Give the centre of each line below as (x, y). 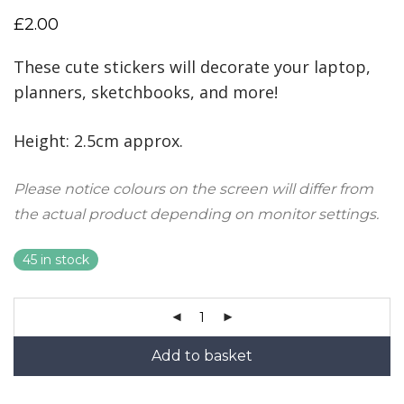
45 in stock (56, 259)
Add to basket (202, 355)
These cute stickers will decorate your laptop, (192, 66)
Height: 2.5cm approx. (98, 140)
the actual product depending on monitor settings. (196, 214)
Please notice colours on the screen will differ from (193, 188)
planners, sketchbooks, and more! (146, 92)
